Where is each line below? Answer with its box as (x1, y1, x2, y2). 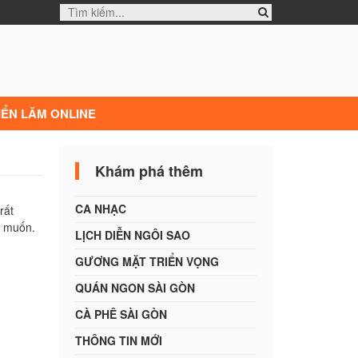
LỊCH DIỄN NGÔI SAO (74, 226, 190, 243)
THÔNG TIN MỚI (74, 332, 162, 348)
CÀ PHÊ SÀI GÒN (74, 305, 167, 322)
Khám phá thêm (94, 160, 203, 181)
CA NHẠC (74, 200, 126, 217)
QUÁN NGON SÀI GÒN (74, 279, 195, 296)
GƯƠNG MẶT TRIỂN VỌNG (74, 253, 219, 269)
